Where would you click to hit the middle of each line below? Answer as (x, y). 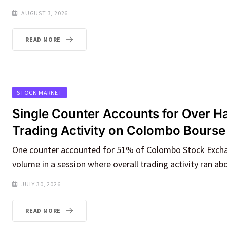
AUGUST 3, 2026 (45, 13)
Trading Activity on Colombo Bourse (119, 130)
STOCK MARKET (40, 92)
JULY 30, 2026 (41, 184)
